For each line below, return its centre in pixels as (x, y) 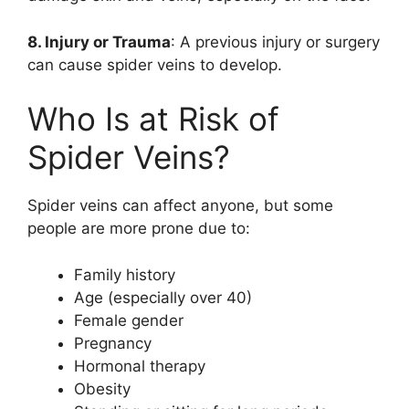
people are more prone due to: (139, 228)
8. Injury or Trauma (99, 42)
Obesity (102, 388)
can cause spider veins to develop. (155, 64)
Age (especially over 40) (163, 297)
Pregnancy (113, 343)
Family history (125, 274)
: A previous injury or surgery (275, 42)
